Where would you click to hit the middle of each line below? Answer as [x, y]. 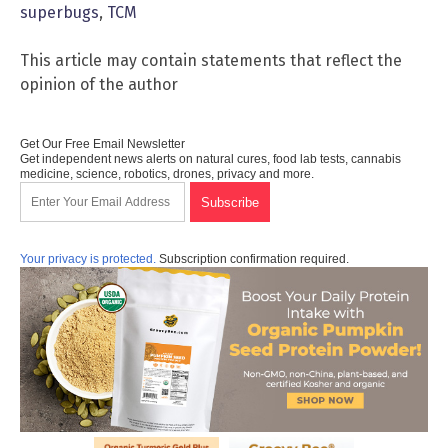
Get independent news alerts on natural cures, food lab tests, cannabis [210, 158]
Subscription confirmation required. [252, 258]
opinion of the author [99, 84]
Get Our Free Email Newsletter [102, 143]
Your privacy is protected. [88, 258]
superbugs [59, 12]
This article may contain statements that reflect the [211, 60]
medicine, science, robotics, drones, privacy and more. [167, 173]
